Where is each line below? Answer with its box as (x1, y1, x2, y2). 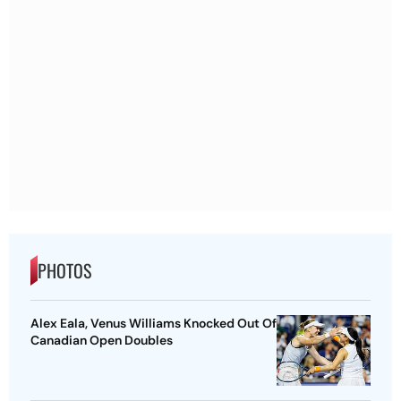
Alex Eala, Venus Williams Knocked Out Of (30, 315, 277, 332)
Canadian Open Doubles (30, 332, 173, 349)
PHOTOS (38, 257, 91, 285)
